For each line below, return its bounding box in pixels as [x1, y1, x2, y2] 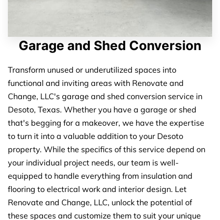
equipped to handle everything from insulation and [8, 171, 192, 181]
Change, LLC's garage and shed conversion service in [8, 91, 202, 102]
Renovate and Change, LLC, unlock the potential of [8, 197, 192, 208]
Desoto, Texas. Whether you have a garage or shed [8, 105, 196, 115]
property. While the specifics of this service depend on [8, 144, 205, 155]
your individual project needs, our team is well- [8, 158, 179, 168]
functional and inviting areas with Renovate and [8, 78, 184, 88]
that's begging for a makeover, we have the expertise [8, 118, 204, 128]
